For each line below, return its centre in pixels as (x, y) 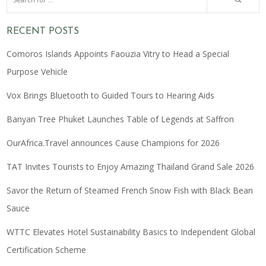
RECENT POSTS (43, 31)
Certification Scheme (47, 250)
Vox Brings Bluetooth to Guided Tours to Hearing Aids (111, 96)
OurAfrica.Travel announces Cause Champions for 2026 (113, 143)
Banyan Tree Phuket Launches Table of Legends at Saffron (121, 119)
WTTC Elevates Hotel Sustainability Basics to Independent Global (131, 232)
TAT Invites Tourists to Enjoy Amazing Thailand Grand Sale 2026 (131, 167)
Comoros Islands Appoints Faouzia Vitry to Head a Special (118, 54)
